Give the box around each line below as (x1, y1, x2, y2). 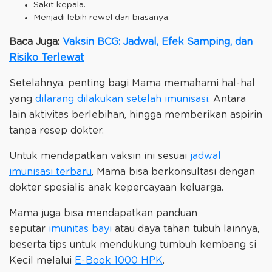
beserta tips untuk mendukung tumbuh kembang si (9, 240, 256, 250)
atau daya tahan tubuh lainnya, (112, 224, 259, 234)
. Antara (208, 94, 246, 104)
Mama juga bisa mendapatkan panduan (9, 208, 197, 219)
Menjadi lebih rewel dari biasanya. (33, 13, 170, 22)
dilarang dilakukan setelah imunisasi (35, 94, 208, 104)
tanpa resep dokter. (9, 126, 104, 136)
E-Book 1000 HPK (75, 256, 163, 266)
